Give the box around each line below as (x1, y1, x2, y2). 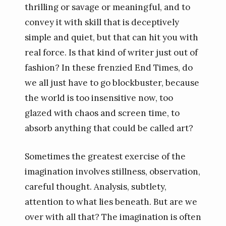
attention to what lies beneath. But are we (24, 196, 197, 207)
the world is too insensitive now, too (24, 92, 173, 103)
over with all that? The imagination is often (24, 211, 201, 222)
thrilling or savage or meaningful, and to (24, 2, 190, 13)
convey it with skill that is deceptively (24, 17, 179, 28)
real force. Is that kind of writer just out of (24, 47, 198, 58)
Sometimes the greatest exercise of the (24, 150, 186, 162)
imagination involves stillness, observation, (24, 165, 200, 177)
